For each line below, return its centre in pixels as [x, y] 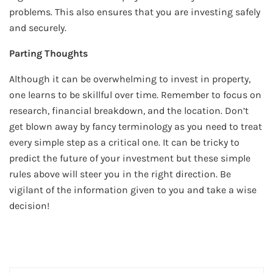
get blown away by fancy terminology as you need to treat [136, 126]
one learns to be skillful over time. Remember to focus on [135, 94]
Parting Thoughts [48, 53]
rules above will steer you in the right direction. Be [120, 174]
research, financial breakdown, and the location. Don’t [129, 110]
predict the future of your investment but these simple [130, 158]
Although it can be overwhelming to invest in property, [130, 79]
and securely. [38, 27]
